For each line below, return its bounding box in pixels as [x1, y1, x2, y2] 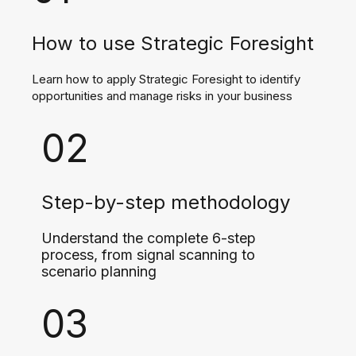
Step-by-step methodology [41, 191, 290, 214]
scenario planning [41, 263, 157, 280]
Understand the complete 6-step [41, 230, 256, 246]
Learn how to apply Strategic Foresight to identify [32, 72, 300, 87]
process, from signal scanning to [41, 246, 255, 263]
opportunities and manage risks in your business [32, 88, 292, 103]
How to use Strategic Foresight [32, 32, 314, 55]
